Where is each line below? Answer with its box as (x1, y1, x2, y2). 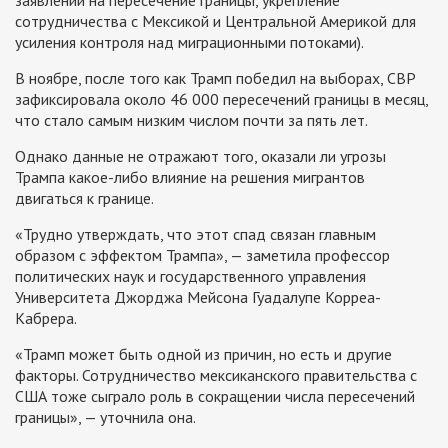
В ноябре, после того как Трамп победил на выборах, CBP (15, 67, 415, 88)
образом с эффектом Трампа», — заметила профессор (15, 244, 390, 265)
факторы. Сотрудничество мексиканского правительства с (15, 364, 417, 385)
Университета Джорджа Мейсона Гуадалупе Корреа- (15, 286, 381, 307)
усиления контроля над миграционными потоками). (15, 31, 364, 52)
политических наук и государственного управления (15, 265, 366, 286)
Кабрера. (15, 307, 77, 328)
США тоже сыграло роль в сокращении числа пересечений (15, 385, 415, 406)
